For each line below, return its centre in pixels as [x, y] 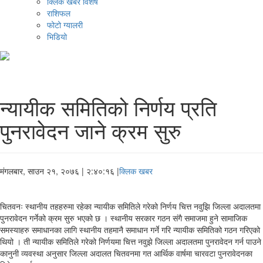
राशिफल [59, 13]
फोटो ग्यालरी [65, 25]
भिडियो [57, 37]
